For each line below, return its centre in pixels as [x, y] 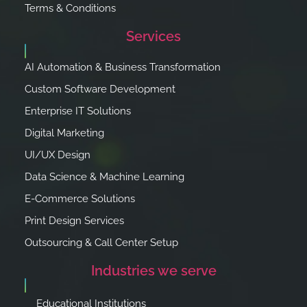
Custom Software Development [100, 89]
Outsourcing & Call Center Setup [101, 243]
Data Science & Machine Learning [105, 177]
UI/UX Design [58, 155]
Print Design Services [74, 221]
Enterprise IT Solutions [78, 111]
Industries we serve [153, 271]
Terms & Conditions [70, 9]
